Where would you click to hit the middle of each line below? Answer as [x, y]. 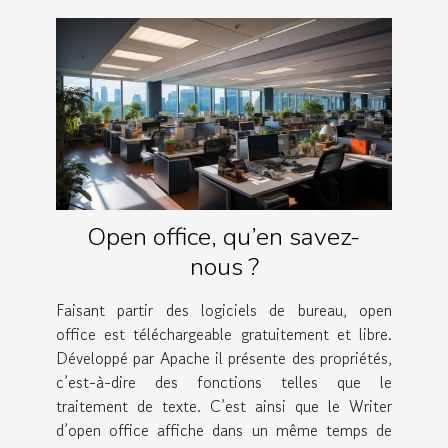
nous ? [224, 267]
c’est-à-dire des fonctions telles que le [224, 382]
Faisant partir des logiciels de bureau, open [224, 310]
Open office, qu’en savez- [224, 237]
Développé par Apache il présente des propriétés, [224, 358]
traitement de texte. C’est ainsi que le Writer [224, 406]
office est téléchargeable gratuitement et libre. [224, 334]
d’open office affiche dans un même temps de [224, 430]
